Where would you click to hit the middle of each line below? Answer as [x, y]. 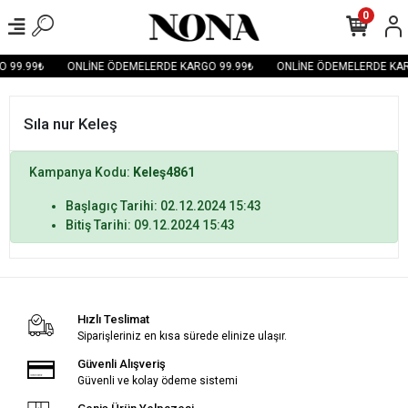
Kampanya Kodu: [81, 172]
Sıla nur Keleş [71, 123]
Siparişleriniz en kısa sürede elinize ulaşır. [182, 336]
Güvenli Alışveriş [121, 364]
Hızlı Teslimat [113, 319]
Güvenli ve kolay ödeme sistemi [157, 381]
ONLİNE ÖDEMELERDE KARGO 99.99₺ [159, 66]
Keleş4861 [164, 172]
